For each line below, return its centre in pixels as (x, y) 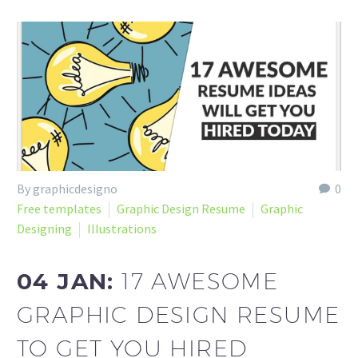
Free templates (59, 209)
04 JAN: (70, 281)
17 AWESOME (200, 281)
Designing (44, 229)
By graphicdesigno (67, 189)
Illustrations (122, 229)
